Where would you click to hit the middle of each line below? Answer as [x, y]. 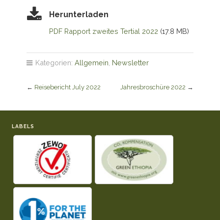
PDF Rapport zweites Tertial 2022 [103, 31]
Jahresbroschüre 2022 [153, 87]
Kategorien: [54, 63]
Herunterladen [79, 14]
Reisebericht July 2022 [67, 87]
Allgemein [91, 63]
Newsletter [130, 63]
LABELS [23, 126]
